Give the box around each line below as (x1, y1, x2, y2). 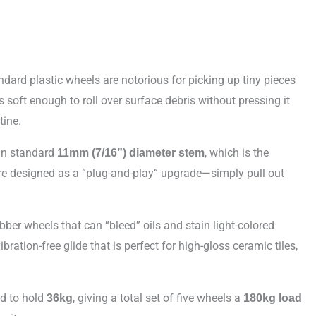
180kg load (243, 291, 302, 304)
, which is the (205, 145, 269, 159)
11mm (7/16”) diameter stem (57, 146, 205, 159)
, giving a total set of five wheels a (73, 291, 243, 305)
